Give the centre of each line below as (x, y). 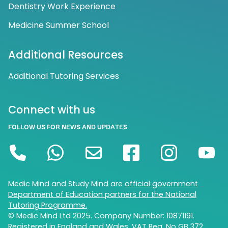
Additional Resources (66, 55)
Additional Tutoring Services (63, 76)
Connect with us (52, 110)
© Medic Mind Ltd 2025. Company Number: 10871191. (101, 216)
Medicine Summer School (58, 25)
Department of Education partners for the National (102, 195)
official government (161, 184)
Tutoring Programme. (48, 205)
